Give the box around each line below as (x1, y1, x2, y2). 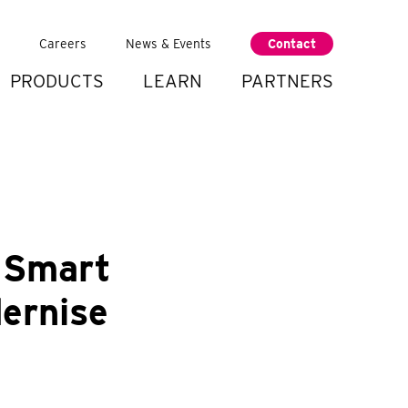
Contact (268, 36, 316, 51)
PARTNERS (241, 70, 333, 92)
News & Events (126, 36, 211, 51)
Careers (39, 36, 87, 51)
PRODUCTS (10, 70, 104, 92)
